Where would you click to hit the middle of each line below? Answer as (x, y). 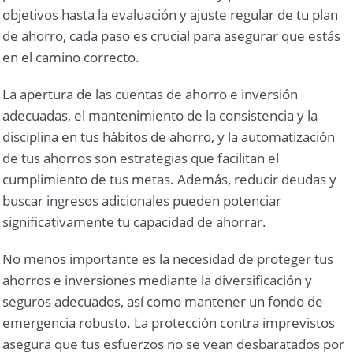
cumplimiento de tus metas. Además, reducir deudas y (170, 180)
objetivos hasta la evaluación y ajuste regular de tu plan (171, 15)
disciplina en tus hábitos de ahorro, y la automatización (169, 137)
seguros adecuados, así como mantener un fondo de (163, 302)
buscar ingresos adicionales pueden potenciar (142, 201)
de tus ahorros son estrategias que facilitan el (141, 158)
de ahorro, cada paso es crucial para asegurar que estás (172, 36)
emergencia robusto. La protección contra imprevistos (169, 323)
